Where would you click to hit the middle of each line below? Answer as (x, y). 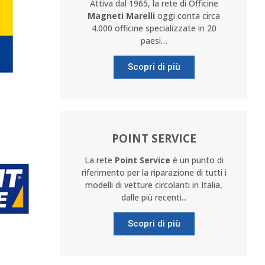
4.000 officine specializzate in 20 (154, 28)
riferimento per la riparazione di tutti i (154, 172)
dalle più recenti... (154, 197)
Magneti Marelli (121, 16)
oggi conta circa (188, 16)
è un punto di (197, 160)
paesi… (154, 41)
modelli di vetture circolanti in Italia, (154, 185)
